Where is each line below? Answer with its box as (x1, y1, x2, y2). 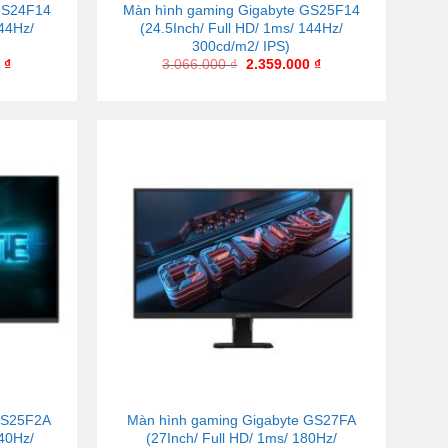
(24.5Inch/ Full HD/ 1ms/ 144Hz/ (139, 20, 343, 37)
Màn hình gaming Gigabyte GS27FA (126, 412, 356, 429)
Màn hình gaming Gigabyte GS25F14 (122, 2, 360, 19)
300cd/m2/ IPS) (192, 38, 291, 55)
